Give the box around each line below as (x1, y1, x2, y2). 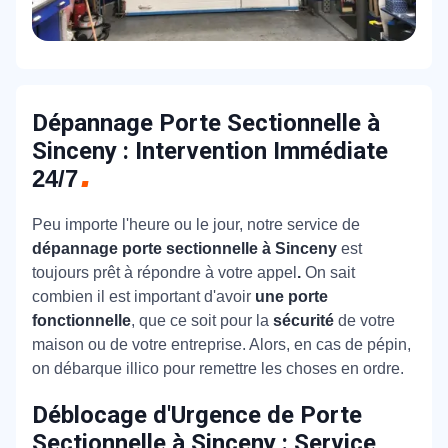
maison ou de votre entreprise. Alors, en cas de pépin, (32, 336, 411, 354)
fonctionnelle (32, 312, 131, 330)
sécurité (273, 312, 338, 330)
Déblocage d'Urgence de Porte (32, 401, 362, 430)
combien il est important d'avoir (32, 288, 251, 306)
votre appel (218, 264, 297, 282)
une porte (251, 288, 328, 306)
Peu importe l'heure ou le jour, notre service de (32, 216, 360, 234)
